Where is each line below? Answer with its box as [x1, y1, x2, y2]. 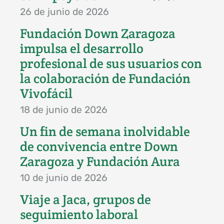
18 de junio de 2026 [20, 104, 107, 116]
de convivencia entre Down [20, 138, 178, 155]
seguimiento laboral [20, 206, 138, 223]
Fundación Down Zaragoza [20, 25, 175, 42]
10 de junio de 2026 [20, 172, 107, 184]
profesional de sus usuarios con [20, 55, 202, 72]
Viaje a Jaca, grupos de [20, 191, 151, 208]
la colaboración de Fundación [20, 70, 190, 87]
